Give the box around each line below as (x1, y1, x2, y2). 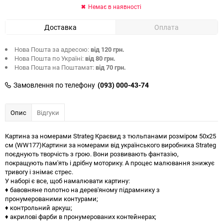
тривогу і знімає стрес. (5, 167, 73, 176)
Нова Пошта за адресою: (14, 45, 91, 54)
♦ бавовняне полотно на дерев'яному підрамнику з (5, 185, 160, 194)
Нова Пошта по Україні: (14, 54, 85, 63)
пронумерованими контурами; (5, 194, 98, 203)
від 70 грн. (96, 63, 126, 72)
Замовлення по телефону (13, 80, 95, 90)
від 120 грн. (91, 45, 124, 54)
